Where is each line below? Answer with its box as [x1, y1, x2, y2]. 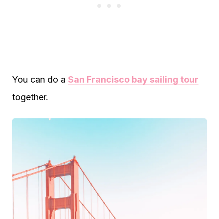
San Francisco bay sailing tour [68, 74, 198, 85]
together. [12, 92, 48, 103]
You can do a [12, 74, 68, 85]
